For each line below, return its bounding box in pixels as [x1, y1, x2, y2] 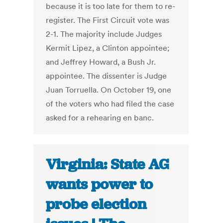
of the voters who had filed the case [46, 99, 175, 109]
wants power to [46, 175, 153, 194]
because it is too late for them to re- [46, 1, 176, 11]
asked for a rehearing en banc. [46, 112, 154, 123]
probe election [46, 195, 147, 214]
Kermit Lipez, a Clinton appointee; [46, 43, 170, 53]
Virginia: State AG [46, 155, 169, 174]
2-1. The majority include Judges [46, 29, 162, 39]
